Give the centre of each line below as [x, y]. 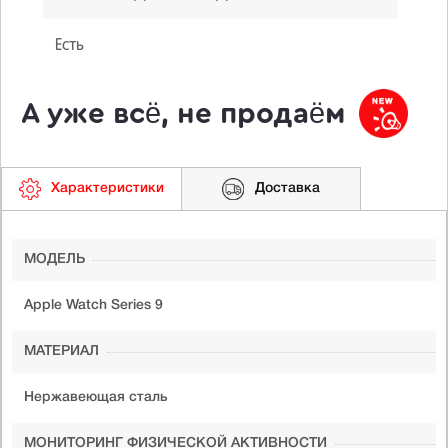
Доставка [287, 189]
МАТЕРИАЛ [61, 351]
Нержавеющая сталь [96, 397]
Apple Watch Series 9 [93, 305]
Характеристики [108, 189]
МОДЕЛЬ [54, 259]
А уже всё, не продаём [184, 113]
